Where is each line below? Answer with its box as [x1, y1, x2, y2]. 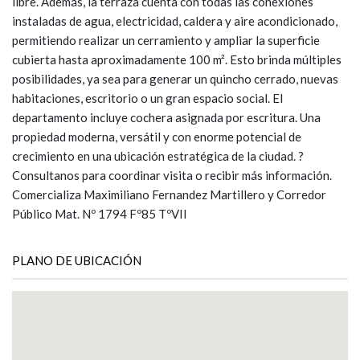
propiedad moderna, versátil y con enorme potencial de [12, 129, 301, 144]
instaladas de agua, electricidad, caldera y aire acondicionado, [12, 14, 337, 28]
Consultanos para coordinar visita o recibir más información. [12, 168, 332, 182]
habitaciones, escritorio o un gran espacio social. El [12, 91, 283, 105]
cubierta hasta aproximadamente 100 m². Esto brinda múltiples [12, 52, 342, 67]
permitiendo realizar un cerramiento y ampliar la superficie [12, 33, 320, 47]
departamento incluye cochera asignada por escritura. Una [12, 110, 321, 125]
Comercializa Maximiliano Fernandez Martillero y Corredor [12, 187, 326, 202]
